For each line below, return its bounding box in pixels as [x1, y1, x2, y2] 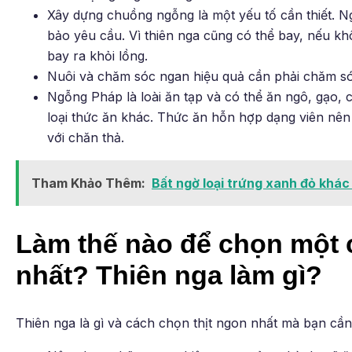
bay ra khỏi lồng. [47, 47, 148, 64]
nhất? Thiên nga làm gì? [16, 259, 322, 290]
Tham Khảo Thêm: [31, 174, 145, 191]
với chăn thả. [47, 129, 124, 145]
